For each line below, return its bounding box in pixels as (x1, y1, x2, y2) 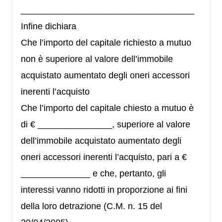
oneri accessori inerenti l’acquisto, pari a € (21, 152, 187, 163)
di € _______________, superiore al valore (21, 119, 191, 130)
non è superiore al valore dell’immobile (21, 54, 173, 64)
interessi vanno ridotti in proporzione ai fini (21, 185, 188, 195)
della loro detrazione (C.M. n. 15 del (21, 201, 163, 212)
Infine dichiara (21, 21, 77, 32)
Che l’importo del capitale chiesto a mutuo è (21, 103, 194, 113)
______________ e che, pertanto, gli (21, 168, 166, 179)
